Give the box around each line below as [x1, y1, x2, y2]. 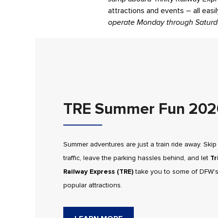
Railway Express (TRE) [63, 167, 133, 176]
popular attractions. [63, 181, 122, 190]
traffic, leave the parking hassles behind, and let [63, 154, 210, 163]
